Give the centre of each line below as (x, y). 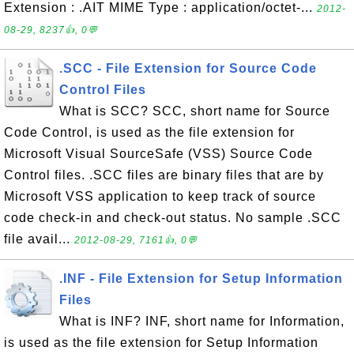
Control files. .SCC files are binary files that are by (164, 175)
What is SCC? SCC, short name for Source (195, 111)
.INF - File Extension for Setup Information (201, 279)
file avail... (39, 239)
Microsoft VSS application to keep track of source (160, 196)
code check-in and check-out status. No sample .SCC (173, 218)
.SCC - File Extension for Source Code (188, 68)
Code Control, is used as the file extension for (149, 132)
